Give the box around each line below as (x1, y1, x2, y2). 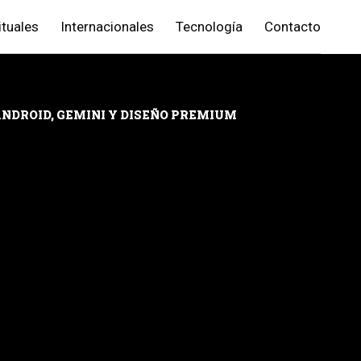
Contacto (264, 19, 321, 35)
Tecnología (176, 19, 243, 35)
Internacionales (60, 19, 154, 35)
